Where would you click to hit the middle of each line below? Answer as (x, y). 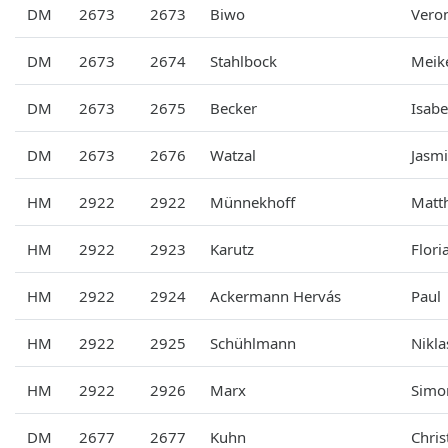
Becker (233, 107)
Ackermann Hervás (275, 295)
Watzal (233, 154)
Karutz (232, 248)
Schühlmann (253, 342)
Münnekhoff (252, 201)
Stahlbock (243, 60)
